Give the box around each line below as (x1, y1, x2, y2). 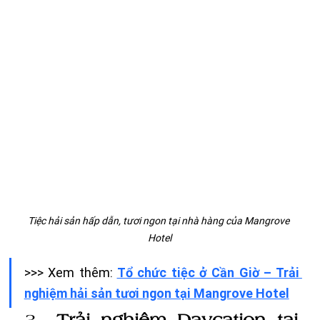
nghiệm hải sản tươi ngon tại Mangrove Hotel (24, 285, 289, 301)
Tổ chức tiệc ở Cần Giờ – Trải (116, 264, 299, 280)
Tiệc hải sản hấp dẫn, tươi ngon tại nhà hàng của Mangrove (28, 214, 292, 227)
